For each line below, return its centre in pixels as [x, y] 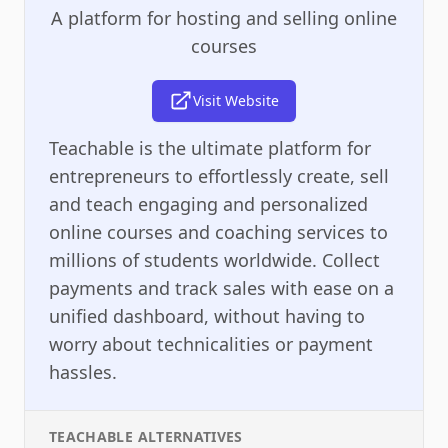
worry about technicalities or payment [211, 343]
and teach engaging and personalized [208, 203]
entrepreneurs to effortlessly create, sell [219, 175]
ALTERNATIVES [188, 436]
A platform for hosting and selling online [224, 17]
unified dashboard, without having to [207, 315]
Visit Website [236, 100]
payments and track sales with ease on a [221, 287]
